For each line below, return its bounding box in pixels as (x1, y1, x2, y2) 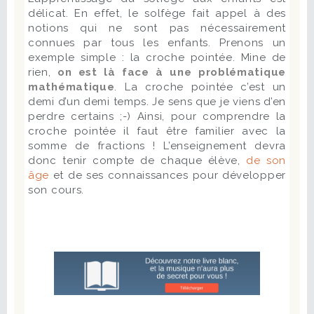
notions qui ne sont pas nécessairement (28, 21, 286, 34)
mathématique (28, 80, 115, 93)
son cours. (28, 183, 84, 196)
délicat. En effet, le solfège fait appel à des (28, 6, 286, 20)
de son (246, 153, 287, 167)
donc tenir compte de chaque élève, (28, 153, 247, 167)
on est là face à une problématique (57, 65, 286, 78)
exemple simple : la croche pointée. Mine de (28, 50, 286, 64)
